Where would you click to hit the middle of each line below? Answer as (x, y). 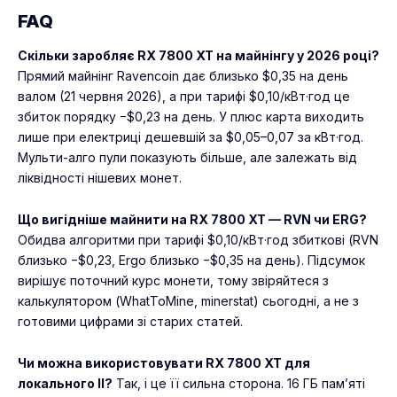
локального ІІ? (65, 384)
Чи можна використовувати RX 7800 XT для (164, 363)
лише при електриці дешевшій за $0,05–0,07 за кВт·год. (191, 137)
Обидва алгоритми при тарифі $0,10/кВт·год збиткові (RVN (198, 240)
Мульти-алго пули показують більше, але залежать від (187, 158)
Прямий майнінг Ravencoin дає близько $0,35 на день (183, 76)
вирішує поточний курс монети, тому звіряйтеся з (173, 281)
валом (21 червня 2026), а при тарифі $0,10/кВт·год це (184, 97)
